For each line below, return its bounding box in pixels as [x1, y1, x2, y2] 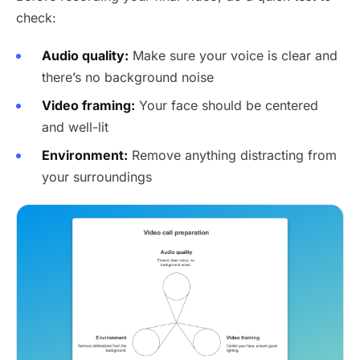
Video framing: [42, 97, 135, 113]
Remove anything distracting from [128, 147, 337, 163]
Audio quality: [42, 47, 129, 63]
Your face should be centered [135, 97, 318, 113]
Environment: [42, 147, 128, 163]
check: [16, 10, 56, 26]
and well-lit [42, 119, 108, 135]
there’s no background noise [42, 69, 214, 85]
